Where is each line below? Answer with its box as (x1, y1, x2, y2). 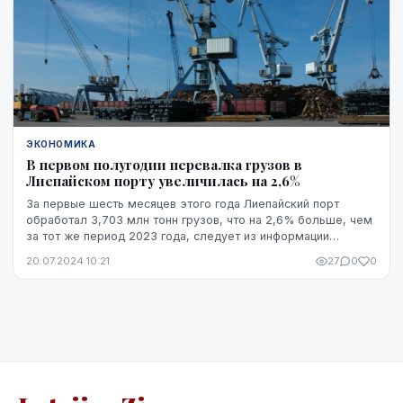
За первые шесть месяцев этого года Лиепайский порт (26, 197, 339, 211)
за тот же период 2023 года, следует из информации (26, 229, 329, 244)
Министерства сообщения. (26, 246, 175, 260)
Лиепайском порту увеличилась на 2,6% (26, 172, 300, 191)
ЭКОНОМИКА (26, 139, 96, 150)
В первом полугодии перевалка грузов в (26, 156, 302, 175)
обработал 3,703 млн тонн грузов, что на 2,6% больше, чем (26, 213, 372, 228)
